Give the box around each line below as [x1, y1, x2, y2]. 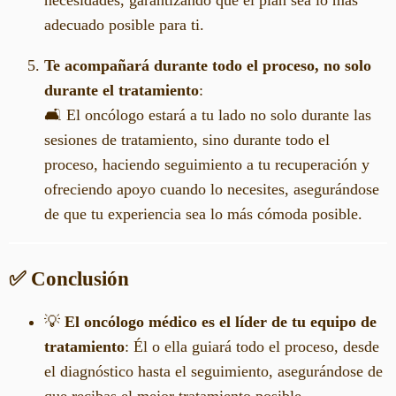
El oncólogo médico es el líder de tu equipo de [65, 312, 377, 331]
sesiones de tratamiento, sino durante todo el [44, 131, 330, 149]
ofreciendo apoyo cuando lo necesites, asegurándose [44, 180, 379, 199]
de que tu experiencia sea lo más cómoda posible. [44, 205, 362, 224]
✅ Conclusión [9, 266, 129, 290]
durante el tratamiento [44, 81, 199, 100]
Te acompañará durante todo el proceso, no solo [44, 57, 371, 75]
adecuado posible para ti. [44, 16, 204, 34]
